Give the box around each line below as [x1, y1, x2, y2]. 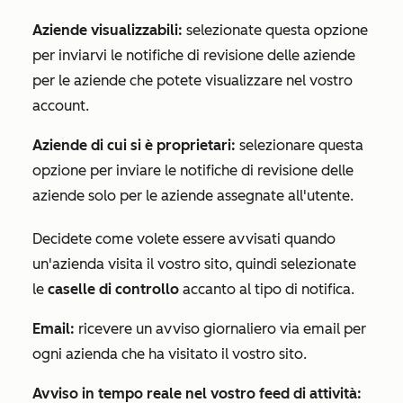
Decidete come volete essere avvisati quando [32, 230, 336, 248]
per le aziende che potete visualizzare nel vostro [32, 72, 353, 90]
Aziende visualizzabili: [32, 22, 183, 40]
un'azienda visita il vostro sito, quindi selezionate [32, 255, 356, 273]
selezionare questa [236, 137, 363, 155]
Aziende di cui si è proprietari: [32, 137, 236, 155]
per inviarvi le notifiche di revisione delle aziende [32, 47, 355, 65]
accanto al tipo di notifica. [183, 281, 354, 299]
